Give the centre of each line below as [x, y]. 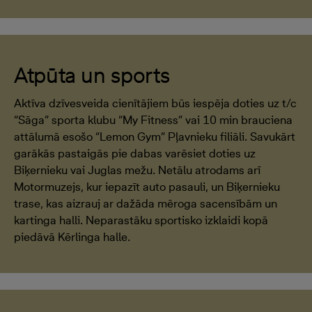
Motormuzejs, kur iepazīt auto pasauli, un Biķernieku [147, 187]
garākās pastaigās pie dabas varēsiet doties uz [135, 153]
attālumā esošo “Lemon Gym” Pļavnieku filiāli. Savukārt [155, 136]
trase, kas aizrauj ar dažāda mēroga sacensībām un [146, 203]
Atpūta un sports [92, 75]
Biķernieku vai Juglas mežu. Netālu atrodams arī [137, 170]
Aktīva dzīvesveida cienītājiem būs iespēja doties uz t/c [155, 103]
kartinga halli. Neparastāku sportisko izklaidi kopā [141, 220]
